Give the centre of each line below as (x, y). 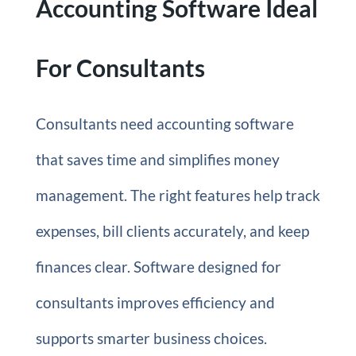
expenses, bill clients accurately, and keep (172, 231)
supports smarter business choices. (151, 338)
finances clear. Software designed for (158, 267)
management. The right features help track (178, 195)
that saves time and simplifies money (157, 159)
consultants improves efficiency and (155, 302)
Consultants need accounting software (164, 124)
